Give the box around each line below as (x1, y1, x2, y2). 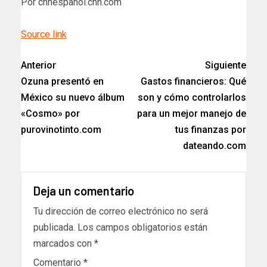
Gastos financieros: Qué (141, 75, 246, 87)
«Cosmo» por (21, 107, 80, 119)
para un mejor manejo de (137, 107, 246, 119)
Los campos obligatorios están (77, 221, 207, 233)
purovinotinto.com (21, 123, 101, 135)
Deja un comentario (33, 183, 134, 198)
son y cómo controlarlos (138, 91, 246, 103)
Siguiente (205, 59, 246, 71)
